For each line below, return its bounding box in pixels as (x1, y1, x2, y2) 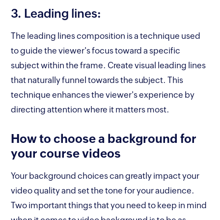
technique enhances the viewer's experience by (11, 89, 195, 100)
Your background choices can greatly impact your (11, 170, 200, 181)
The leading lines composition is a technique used (11, 30, 201, 41)
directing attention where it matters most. (11, 104, 170, 114)
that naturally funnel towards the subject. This (11, 75, 184, 85)
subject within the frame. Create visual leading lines (11, 60, 206, 70)
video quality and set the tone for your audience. (11, 185, 195, 195)
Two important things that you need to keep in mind (11, 200, 207, 210)
